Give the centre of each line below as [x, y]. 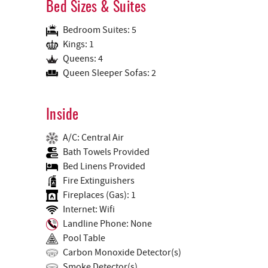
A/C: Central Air [93, 137]
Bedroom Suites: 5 [100, 30]
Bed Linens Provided [104, 166]
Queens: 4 [83, 58]
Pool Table [84, 238]
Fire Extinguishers [99, 180]
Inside [63, 115]
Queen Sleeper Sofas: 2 [109, 73]
